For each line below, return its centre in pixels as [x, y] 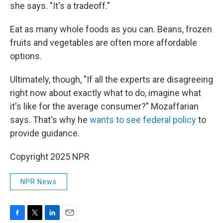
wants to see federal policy [143, 120]
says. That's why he [50, 120]
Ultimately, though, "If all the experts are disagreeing [111, 79]
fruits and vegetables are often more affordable [104, 43]
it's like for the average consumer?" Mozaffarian [104, 106]
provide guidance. [45, 133]
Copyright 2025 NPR [50, 157]
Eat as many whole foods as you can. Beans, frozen [111, 29]
